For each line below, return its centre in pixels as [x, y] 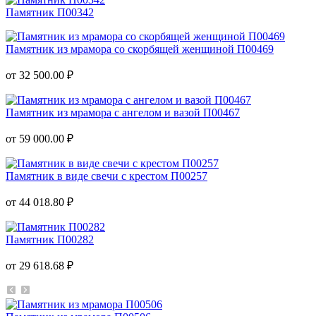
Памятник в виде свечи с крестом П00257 [107, 176]
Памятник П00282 [50, 239]
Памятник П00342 [50, 12]
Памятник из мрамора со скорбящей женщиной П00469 [140, 49]
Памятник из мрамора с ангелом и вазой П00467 [123, 112]
